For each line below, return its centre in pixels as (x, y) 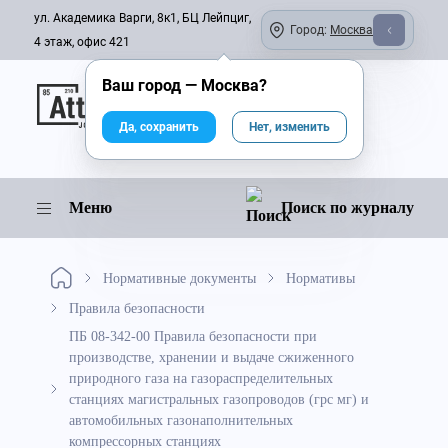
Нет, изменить (289, 127)
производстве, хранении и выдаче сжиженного (211, 357)
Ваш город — (151, 85)
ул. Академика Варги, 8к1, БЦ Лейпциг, (142, 18)
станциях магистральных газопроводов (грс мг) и (219, 399)
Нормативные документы (179, 278)
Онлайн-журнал (166, 93)
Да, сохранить (158, 127)
